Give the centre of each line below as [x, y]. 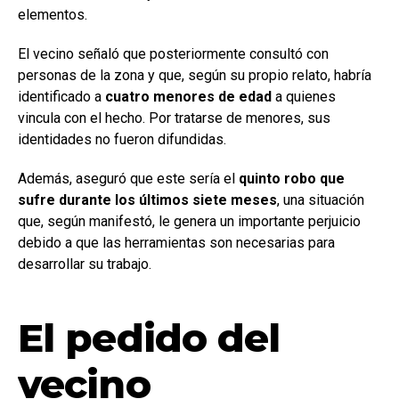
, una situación [321, 199]
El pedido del [149, 337]
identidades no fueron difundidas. [122, 139]
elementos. [53, 14]
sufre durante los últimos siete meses [147, 199]
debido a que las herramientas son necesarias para [176, 242]
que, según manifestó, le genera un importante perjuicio [189, 221]
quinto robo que [292, 178]
